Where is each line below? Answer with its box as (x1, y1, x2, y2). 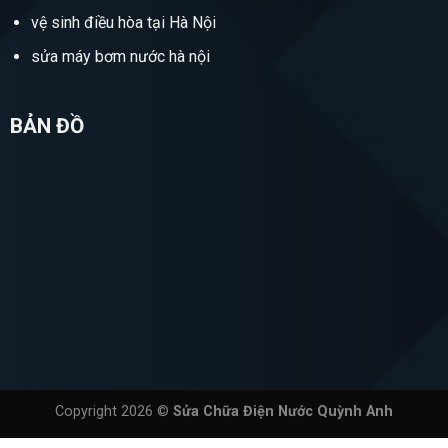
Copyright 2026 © (55, 403, 173, 420)
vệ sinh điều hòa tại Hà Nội (30, 12, 216, 32)
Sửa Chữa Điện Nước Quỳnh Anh (173, 403, 393, 420)
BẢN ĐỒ (9, 113, 84, 138)
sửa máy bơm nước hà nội (30, 47, 210, 67)
